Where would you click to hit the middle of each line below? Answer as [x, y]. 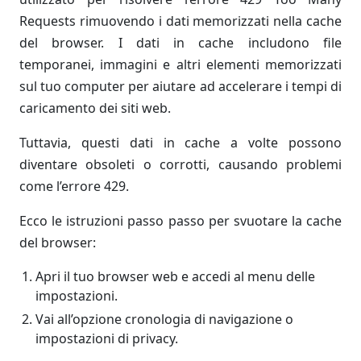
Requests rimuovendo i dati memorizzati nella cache [180, 21]
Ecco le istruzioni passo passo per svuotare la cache [180, 221]
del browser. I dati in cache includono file [180, 43]
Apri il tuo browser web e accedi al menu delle [175, 277]
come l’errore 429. [74, 187]
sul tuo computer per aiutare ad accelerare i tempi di [180, 87]
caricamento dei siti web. [95, 108]
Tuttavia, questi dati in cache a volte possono [180, 143]
